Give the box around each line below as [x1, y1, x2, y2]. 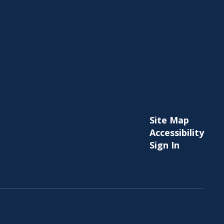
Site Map [149, 114, 189, 126]
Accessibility [149, 126, 204, 138]
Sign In [149, 139, 179, 151]
